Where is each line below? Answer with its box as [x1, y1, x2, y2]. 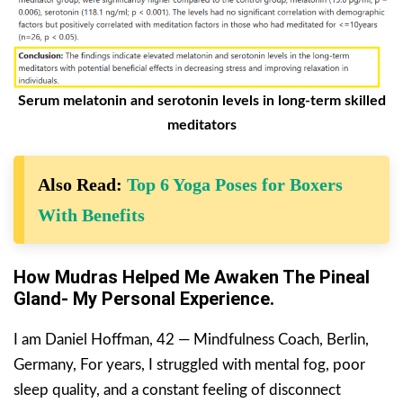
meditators [166, 118, 237, 133]
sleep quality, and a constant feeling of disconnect [13, 382, 341, 399]
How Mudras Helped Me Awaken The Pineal [13, 266, 370, 289]
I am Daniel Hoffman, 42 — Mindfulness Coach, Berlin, [13, 332, 369, 348]
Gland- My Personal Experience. [13, 288, 274, 310]
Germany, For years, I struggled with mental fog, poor [13, 357, 365, 373]
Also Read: [38, 175, 127, 195]
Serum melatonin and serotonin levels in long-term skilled [17, 94, 386, 109]
